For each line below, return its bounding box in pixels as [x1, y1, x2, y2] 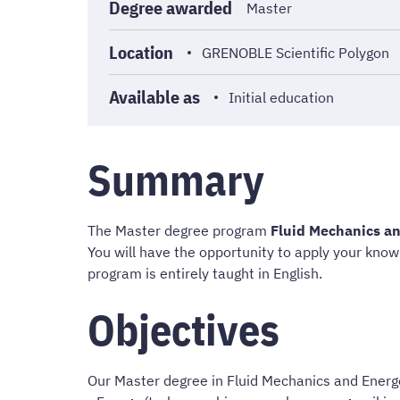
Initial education [229, 87, 334, 106]
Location [109, 40, 173, 65]
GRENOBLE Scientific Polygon [202, 43, 389, 62]
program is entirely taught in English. [87, 264, 322, 283]
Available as [109, 85, 200, 110]
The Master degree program [87, 221, 271, 240]
